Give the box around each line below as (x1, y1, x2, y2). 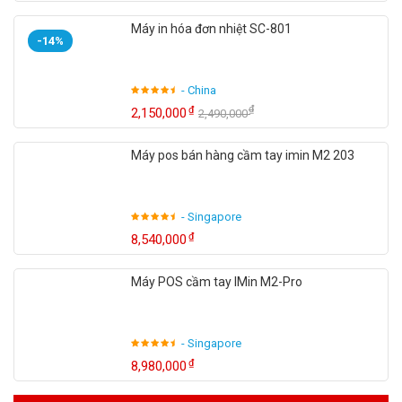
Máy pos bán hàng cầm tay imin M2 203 (131, 148, 354, 162)
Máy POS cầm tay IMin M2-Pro (131, 275, 302, 289)
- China (181, 83, 216, 97)
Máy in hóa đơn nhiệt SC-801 (131, 22, 292, 36)
